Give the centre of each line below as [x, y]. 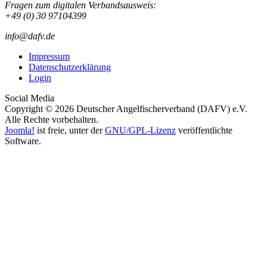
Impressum [49, 56]
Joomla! [20, 130]
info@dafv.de [30, 36]
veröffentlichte [204, 130]
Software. [23, 141]
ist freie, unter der [70, 130]
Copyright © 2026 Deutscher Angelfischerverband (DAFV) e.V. [126, 108]
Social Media [30, 98]
